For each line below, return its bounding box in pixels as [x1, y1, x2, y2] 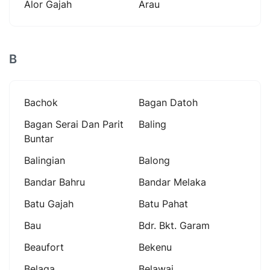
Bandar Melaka [139, 175, 206, 188]
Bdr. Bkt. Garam [139, 219, 210, 231]
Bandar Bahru [24, 175, 85, 188]
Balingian [24, 154, 65, 166]
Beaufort [24, 240, 64, 253]
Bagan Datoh [139, 96, 198, 108]
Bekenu [139, 240, 172, 253]
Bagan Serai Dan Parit [24, 118, 124, 130]
